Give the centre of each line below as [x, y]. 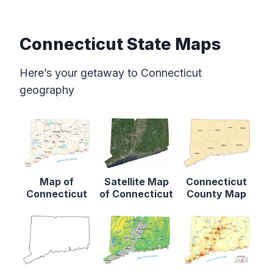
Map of [56, 182]
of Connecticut [136, 194]
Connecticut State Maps [120, 44]
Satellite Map [136, 182]
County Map [217, 194]
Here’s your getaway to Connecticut [111, 73]
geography [47, 90]
